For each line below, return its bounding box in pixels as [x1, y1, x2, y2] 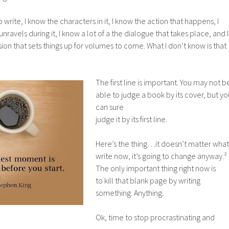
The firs [96, 77, 120, 87]
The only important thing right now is [96, 163, 216, 173]
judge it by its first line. [96, 114, 167, 124]
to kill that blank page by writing [96, 175, 200, 186]
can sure [96, 102, 124, 112]
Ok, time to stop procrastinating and [96, 212, 215, 222]
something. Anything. [96, 188, 164, 198]
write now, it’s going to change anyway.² [96, 151, 227, 161]
